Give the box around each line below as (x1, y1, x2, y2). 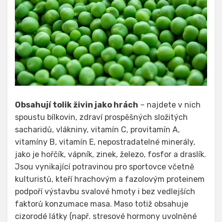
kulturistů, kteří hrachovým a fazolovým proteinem (15, 174, 205, 184)
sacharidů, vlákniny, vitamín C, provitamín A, (15, 125, 180, 135)
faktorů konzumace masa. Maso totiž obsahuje (15, 199, 188, 209)
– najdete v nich (138, 100, 201, 110)
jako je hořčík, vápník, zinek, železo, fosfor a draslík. (15, 150, 206, 160)
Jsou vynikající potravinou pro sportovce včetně (15, 162, 194, 172)
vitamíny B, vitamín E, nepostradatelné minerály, (15, 137, 195, 147)
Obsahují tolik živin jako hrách (15, 100, 138, 110)
